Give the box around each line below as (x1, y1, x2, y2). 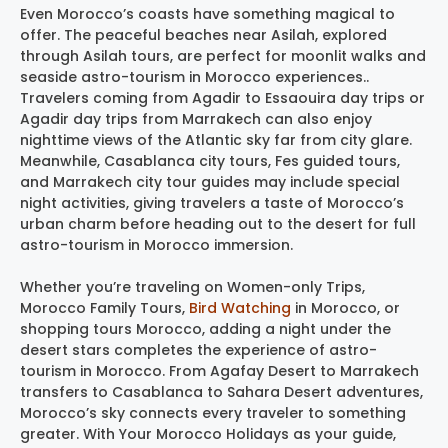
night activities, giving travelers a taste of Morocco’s (20, 192, 404, 213)
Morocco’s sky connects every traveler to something (20, 402, 406, 423)
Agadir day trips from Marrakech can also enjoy (20, 108, 372, 129)
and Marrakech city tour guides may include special (20, 171, 400, 192)
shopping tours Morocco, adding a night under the (20, 318, 391, 339)
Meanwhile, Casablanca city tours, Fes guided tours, (20, 150, 400, 171)
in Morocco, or (291, 297, 400, 318)
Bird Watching (189, 297, 291, 318)
